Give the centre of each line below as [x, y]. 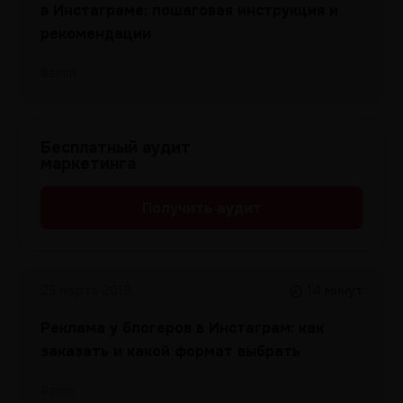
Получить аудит [201, 208]
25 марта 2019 [86, 291]
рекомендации [96, 34]
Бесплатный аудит [116, 148]
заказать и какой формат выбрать [170, 351]
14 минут [335, 291]
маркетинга [88, 164]
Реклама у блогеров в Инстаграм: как [182, 328]
